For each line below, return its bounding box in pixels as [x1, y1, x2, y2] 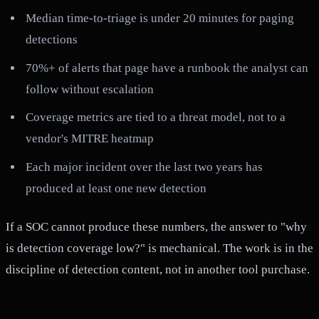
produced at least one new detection [26, 181, 207, 195]
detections [26, 33, 78, 47]
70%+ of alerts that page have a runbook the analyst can [26, 61, 309, 75]
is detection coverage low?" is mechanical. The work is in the [6, 241, 313, 255]
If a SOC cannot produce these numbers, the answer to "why [6, 219, 307, 234]
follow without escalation [26, 82, 155, 96]
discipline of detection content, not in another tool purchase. [6, 262, 310, 276]
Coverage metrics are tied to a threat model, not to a [26, 110, 286, 125]
